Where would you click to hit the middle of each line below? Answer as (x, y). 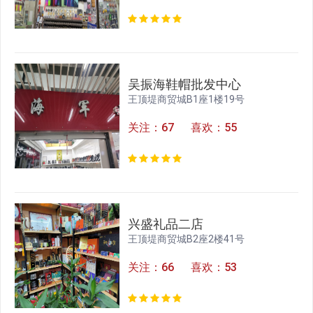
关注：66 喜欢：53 (183, 268)
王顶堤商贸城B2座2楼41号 (187, 239)
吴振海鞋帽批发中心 (185, 85)
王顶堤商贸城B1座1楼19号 (187, 100)
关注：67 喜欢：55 (183, 128)
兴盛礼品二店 (166, 224)
